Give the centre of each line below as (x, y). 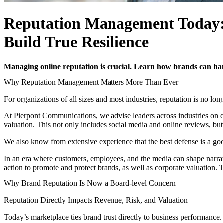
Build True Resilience (76, 42)
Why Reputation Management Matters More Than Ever (91, 82)
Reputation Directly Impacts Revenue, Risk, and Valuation (96, 200)
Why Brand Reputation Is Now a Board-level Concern (90, 183)
